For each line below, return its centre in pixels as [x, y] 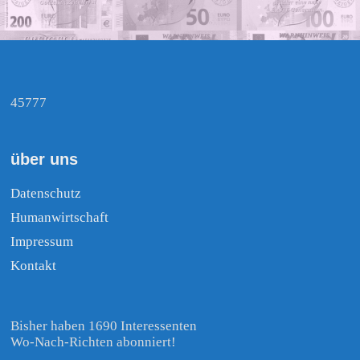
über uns [45, 160]
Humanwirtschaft [60, 218]
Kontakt [34, 266]
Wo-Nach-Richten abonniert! [94, 342]
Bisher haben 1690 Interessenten [104, 326]
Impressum [42, 242]
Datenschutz [46, 194]
